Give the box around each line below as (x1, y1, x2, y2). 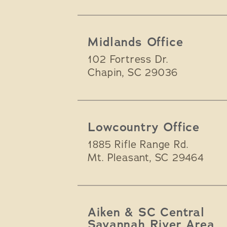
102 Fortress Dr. (88, 53, 169, 67)
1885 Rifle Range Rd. (88, 138, 188, 152)
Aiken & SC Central (88, 204, 205, 221)
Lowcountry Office (88, 119, 200, 136)
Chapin (88, 66, 123, 80)
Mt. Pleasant (88, 151, 150, 165)
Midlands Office (88, 34, 183, 51)
